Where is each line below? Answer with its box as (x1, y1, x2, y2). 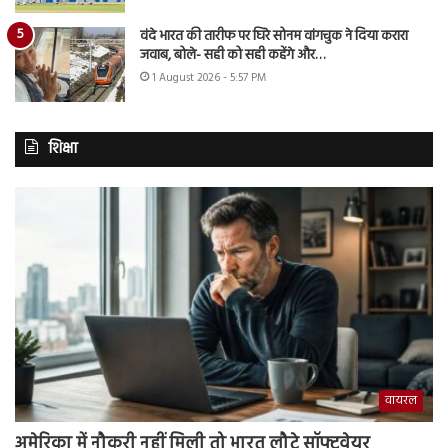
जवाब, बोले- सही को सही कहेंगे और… (140, 43, 325, 67)
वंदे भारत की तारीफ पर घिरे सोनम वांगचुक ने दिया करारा (140, 24, 408, 48)
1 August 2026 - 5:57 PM (152, 68, 266, 87)
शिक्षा (48, 136, 78, 161)
